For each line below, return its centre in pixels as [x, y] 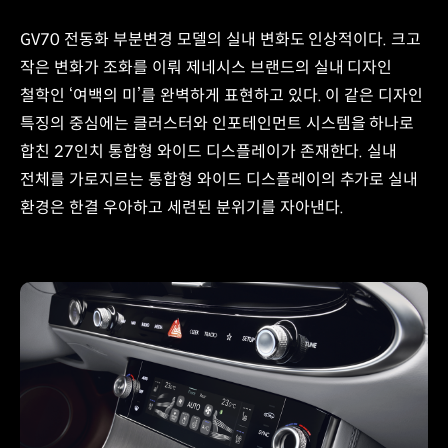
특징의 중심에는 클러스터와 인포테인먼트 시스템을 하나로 [217, 124]
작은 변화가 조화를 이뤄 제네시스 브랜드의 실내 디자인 [206, 68]
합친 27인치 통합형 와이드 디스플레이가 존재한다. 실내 [209, 152]
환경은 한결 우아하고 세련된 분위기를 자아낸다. [182, 208]
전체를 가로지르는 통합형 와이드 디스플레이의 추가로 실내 [219, 180]
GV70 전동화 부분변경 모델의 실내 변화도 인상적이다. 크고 [221, 40]
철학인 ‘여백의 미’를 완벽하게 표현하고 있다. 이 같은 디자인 [222, 96]
